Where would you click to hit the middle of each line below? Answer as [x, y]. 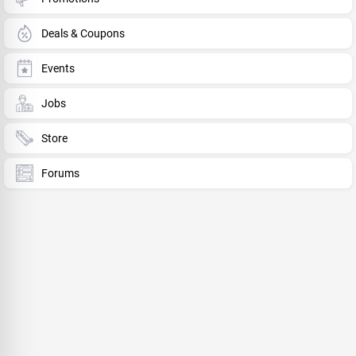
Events [58, 68]
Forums [60, 173]
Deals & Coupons [83, 33]
